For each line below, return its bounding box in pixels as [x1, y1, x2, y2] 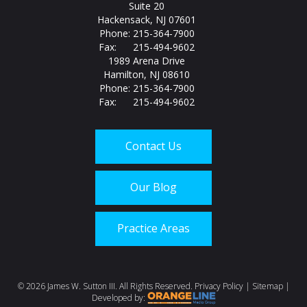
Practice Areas [117, 221, 190, 236]
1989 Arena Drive [108, 54, 185, 67]
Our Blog [130, 180, 177, 195]
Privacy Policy [194, 280, 243, 292]
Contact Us [125, 138, 182, 153]
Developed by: [91, 292, 147, 304]
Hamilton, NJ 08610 [103, 68, 190, 81]
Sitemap [251, 280, 283, 292]
